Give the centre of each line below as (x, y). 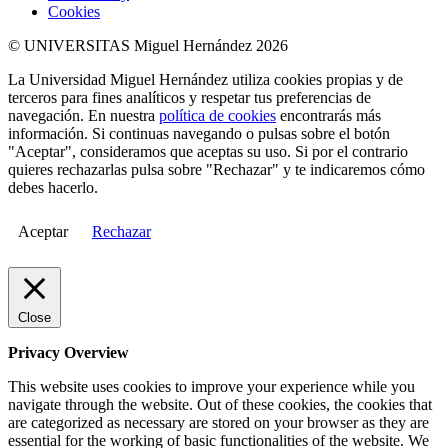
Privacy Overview (68, 352)
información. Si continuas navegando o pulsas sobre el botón (199, 133)
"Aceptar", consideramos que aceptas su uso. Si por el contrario (208, 151)
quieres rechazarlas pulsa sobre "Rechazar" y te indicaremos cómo (216, 169)
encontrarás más (328, 115)
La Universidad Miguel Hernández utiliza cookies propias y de (205, 79)
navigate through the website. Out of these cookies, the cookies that (220, 404)
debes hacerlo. (53, 187)
